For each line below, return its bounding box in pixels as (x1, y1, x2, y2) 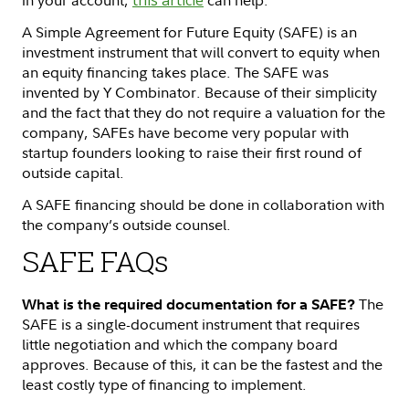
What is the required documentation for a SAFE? (22, 294, 359, 313)
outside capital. (22, 162, 128, 183)
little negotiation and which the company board (22, 333, 338, 354)
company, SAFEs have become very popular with (22, 121, 349, 142)
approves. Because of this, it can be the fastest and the (22, 353, 383, 374)
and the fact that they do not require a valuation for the (22, 101, 385, 122)
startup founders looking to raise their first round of (22, 142, 362, 163)
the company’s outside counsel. (22, 214, 231, 235)
